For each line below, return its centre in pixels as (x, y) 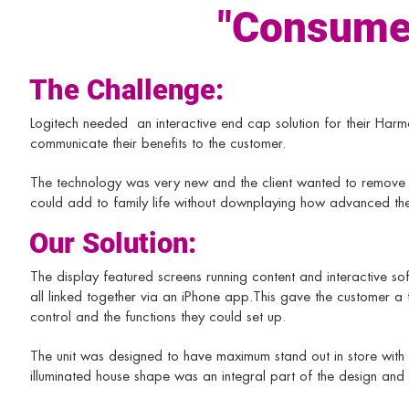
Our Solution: (113, 243)
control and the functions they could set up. (158, 317)
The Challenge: (126, 90)
